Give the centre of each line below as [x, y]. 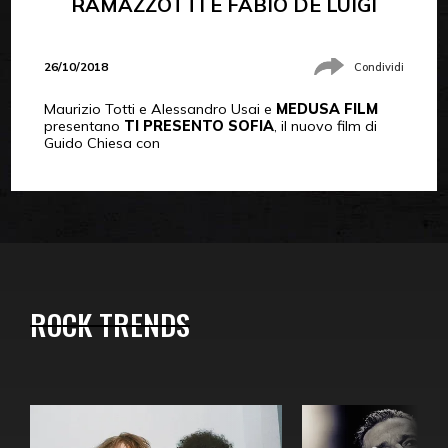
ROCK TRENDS [110, 324]
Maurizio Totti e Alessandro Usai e [159, 109]
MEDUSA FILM [326, 109]
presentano [83, 126]
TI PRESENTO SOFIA [198, 126]
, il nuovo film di [325, 126]
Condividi [379, 66]
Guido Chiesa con [101, 143]
